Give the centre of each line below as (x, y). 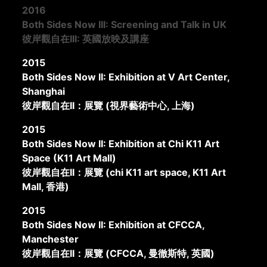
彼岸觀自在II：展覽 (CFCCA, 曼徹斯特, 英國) (119, 254)
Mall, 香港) (46, 187)
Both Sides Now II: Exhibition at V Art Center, (126, 77)
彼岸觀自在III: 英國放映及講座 (86, 39)
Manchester (51, 239)
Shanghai (44, 91)
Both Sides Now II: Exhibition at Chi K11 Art (121, 144)
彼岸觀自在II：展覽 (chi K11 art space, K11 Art (124, 173)
